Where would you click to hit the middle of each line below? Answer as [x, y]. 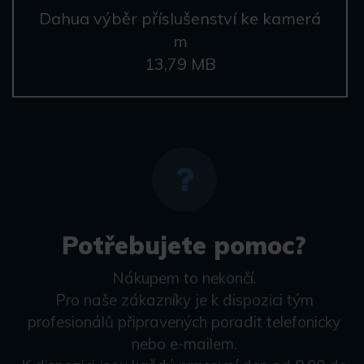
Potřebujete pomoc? [184, 246]
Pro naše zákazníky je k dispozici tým [184, 300]
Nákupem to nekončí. [184, 278]
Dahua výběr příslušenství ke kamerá [180, 19]
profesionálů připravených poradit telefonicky [184, 322]
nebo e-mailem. [184, 344]
